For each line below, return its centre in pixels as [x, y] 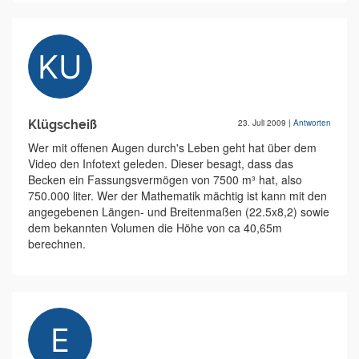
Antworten [312, 123]
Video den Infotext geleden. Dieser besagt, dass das [161, 163]
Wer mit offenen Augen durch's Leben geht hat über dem [172, 147]
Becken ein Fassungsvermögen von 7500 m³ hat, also [165, 179]
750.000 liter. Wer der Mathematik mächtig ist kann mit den [177, 196]
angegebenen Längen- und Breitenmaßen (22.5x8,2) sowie [179, 212]
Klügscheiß [63, 125]
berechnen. [57, 244]
